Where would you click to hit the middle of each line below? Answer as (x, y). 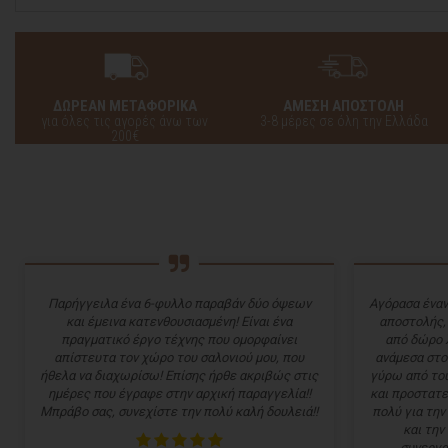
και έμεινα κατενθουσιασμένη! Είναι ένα (179, 322)
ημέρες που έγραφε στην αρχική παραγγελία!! (179, 394)
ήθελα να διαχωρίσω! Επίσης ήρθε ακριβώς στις (179, 376)
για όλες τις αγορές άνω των (124, 121)
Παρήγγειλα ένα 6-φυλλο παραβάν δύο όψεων (179, 304)
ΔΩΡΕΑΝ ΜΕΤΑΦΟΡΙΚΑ (124, 106)
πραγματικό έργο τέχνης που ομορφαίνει (179, 340)
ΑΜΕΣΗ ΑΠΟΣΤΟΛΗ (343, 106)
